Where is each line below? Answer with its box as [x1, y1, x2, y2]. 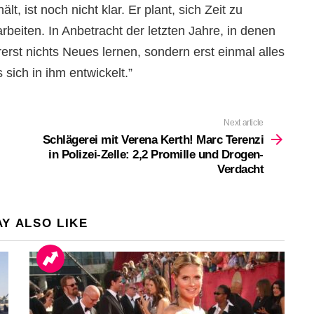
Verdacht [217, 162, 264, 176]
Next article [224, 117, 264, 128]
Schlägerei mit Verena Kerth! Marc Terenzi [42, 132, 264, 146]
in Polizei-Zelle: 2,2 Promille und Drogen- [48, 147, 264, 161]
